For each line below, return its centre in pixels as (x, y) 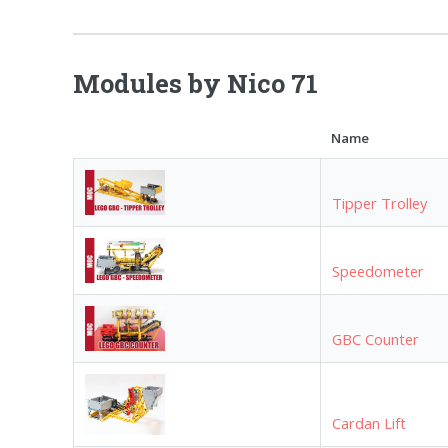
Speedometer (378, 270)
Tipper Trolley (380, 202)
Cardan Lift (369, 422)
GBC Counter (376, 338)
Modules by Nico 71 (196, 83)
